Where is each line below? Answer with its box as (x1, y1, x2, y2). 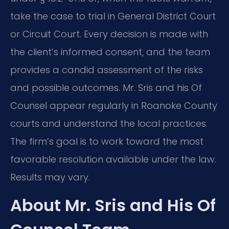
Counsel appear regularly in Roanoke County (10, 99, 217, 112)
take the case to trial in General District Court (10, 9, 216, 22)
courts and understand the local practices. (10, 117, 208, 130)
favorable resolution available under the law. (10, 152, 216, 166)
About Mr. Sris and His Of (10, 194, 216, 217)
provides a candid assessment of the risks (10, 63, 203, 76)
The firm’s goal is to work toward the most (10, 134, 203, 148)
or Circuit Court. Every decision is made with (10, 27, 208, 40)
